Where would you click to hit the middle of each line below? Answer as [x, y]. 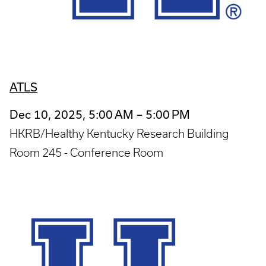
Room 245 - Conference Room [86, 153]
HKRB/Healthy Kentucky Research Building [119, 134]
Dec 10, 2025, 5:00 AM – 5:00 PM [100, 115]
